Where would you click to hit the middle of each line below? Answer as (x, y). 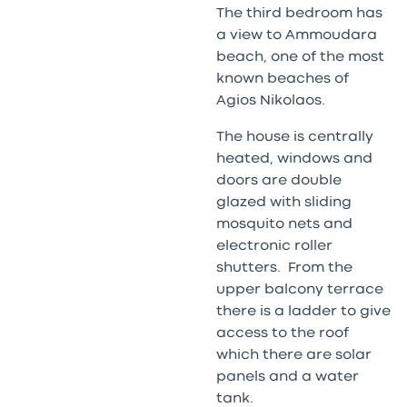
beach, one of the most (300, 57)
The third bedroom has (299, 13)
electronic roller (274, 246)
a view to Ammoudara (296, 35)
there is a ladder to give (303, 311)
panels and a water (287, 377)
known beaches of (282, 79)
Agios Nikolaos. (270, 100)
